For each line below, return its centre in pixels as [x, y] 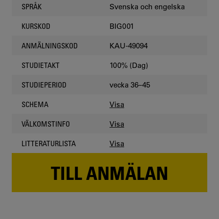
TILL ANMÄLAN [109, 173]
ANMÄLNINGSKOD [50, 45]
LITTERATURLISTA [49, 143]
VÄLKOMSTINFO [46, 124]
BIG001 [122, 26]
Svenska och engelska [147, 6]
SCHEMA [35, 104]
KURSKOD [36, 26]
